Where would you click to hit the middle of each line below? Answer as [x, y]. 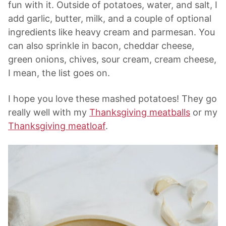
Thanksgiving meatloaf [57, 126]
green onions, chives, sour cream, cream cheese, [112, 60]
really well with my [49, 112]
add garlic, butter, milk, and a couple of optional [110, 19]
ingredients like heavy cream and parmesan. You [111, 32]
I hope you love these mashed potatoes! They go [112, 99]
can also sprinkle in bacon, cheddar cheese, [101, 46]
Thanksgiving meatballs [140, 112]
